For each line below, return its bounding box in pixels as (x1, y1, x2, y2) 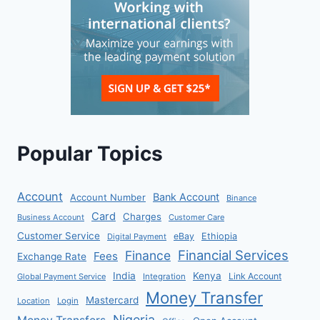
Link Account (229, 270, 281, 281)
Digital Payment (107, 231, 166, 241)
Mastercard (86, 294, 139, 306)
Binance (226, 192, 256, 203)
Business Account (17, 211, 84, 222)
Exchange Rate (17, 250, 86, 262)
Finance (125, 247, 171, 263)
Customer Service (17, 229, 100, 241)
